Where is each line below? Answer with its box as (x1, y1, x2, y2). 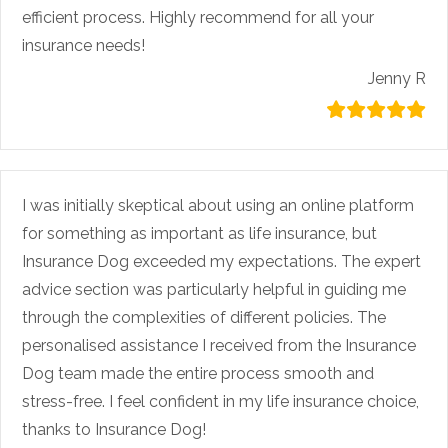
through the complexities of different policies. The (22, 307, 386, 327)
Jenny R (368, 68, 426, 88)
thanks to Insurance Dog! (22, 419, 206, 439)
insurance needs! (22, 35, 145, 55)
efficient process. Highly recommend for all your (22, 7, 374, 27)
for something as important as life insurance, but (22, 223, 377, 243)
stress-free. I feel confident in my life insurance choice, (22, 391, 419, 411)
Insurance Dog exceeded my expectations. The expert (22, 251, 421, 271)
